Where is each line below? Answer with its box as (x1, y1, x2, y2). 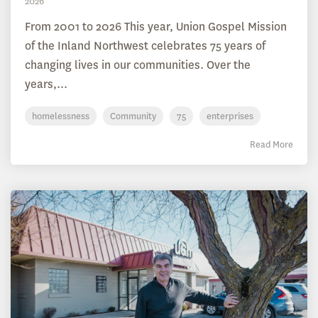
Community (110, 110, 156, 123)
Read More (250, 138, 293, 151)
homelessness (32, 110, 89, 123)
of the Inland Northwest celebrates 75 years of (25, 38, 265, 54)
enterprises (207, 110, 253, 123)
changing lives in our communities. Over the (25, 57, 251, 73)
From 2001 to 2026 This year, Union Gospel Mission (25, 19, 287, 35)
